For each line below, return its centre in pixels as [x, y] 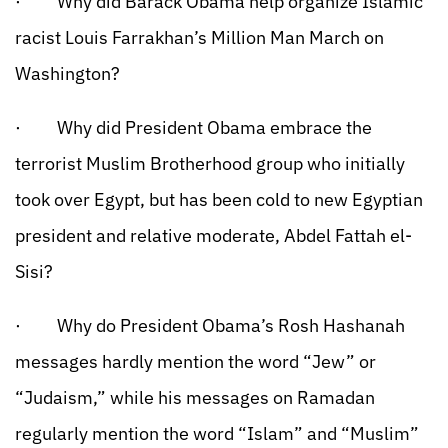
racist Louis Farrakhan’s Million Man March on [199, 37]
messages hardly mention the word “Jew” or [195, 361]
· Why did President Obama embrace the [193, 127]
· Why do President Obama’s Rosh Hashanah [210, 325]
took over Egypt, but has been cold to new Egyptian [219, 199]
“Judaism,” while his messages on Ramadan [195, 397]
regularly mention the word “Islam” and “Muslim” [217, 433]
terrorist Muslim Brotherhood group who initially [210, 163]
